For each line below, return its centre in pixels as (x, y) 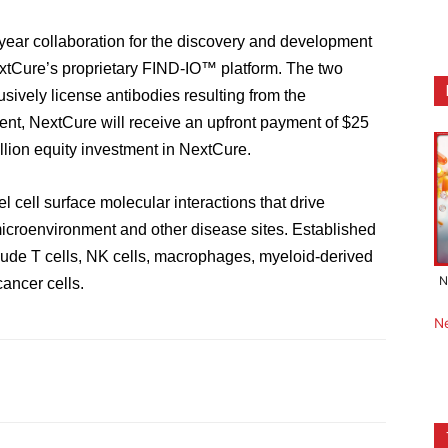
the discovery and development (259, 41)
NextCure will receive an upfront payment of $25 (199, 122)
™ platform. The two (272, 68)
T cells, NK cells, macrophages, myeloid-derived (200, 256)
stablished (339, 229)
